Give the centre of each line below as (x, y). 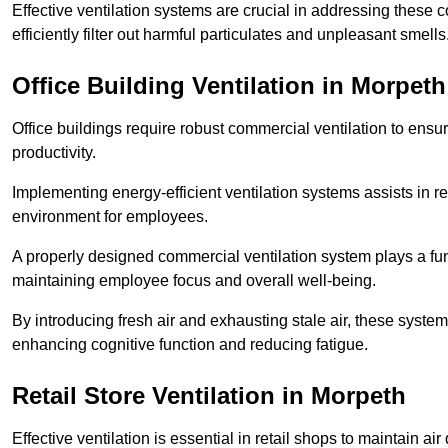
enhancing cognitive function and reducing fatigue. (192, 345)
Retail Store (78, 396)
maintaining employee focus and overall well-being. (196, 281)
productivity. (54, 153)
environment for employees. (110, 217)
